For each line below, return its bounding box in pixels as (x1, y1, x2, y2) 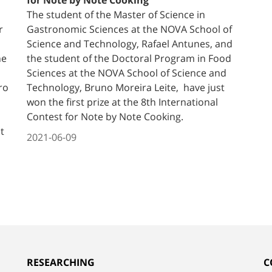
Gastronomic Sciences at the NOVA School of (27, 22, 232, 36)
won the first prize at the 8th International (27, 95, 218, 109)
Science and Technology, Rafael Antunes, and (27, 36, 233, 50)
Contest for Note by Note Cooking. (27, 109, 183, 123)
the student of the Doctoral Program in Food (27, 51, 231, 65)
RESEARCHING (27, 255, 95, 269)
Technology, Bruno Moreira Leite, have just (27, 80, 225, 94)
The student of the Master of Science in (27, 7, 205, 21)
